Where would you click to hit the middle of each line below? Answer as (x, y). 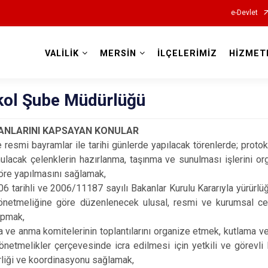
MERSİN (118, 54)
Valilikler (134, 67)
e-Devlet (244, 13)
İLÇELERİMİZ (187, 54)
